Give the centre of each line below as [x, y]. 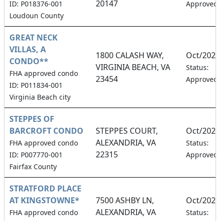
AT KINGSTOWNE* [44, 200]
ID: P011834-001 [36, 85]
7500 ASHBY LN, [125, 200]
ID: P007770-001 [36, 154]
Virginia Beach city [40, 97]
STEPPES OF [32, 119]
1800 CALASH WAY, [130, 55]
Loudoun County [37, 15]
